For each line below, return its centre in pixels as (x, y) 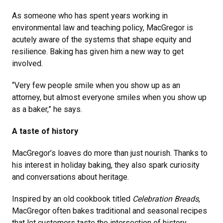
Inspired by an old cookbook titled (72, 199)
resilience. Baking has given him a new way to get (98, 52)
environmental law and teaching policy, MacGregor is (103, 28)
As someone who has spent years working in (90, 16)
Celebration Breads (166, 199)
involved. (27, 64)
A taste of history (45, 131)
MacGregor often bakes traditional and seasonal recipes (110, 211)
